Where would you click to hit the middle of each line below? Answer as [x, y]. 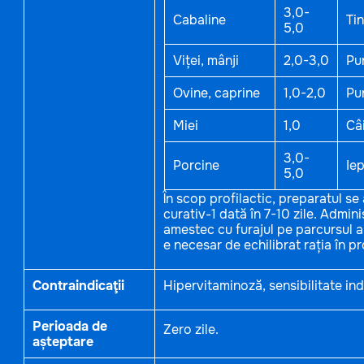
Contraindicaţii [78, 286]
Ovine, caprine [216, 93]
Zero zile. [191, 329]
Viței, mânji [206, 61]
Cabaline [199, 20]
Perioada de [69, 326]
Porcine [196, 165]
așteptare [63, 342]
